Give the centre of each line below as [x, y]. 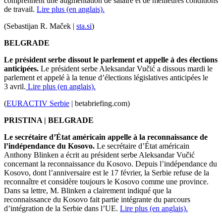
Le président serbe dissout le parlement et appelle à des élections [111, 60]
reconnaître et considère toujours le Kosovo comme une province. [106, 182]
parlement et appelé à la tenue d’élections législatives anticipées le [106, 78]
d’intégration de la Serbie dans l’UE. [62, 209]
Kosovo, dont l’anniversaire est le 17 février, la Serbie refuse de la [107, 173]
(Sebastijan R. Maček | [40, 26]
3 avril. [15, 87]
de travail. [20, 9]
